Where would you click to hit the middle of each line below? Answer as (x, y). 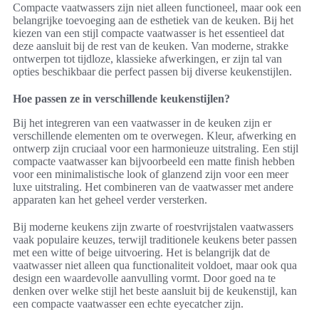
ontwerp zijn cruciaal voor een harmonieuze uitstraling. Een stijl (156, 149)
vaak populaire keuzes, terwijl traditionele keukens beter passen (155, 240)
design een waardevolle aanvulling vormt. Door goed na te (144, 278)
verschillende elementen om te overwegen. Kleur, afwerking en (155, 136)
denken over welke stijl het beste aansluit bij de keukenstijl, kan (155, 291)
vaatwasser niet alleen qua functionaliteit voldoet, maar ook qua (155, 266)
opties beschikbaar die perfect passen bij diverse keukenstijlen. (152, 72)
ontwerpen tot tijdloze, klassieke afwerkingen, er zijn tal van (147, 59)
